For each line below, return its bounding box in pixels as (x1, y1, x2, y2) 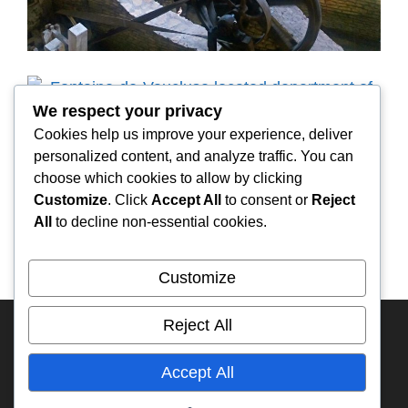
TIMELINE (246, 382, 309, 398)
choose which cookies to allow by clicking (34, 169, 302, 186)
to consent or (221, 191, 311, 208)
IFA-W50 (310, 352, 362, 369)
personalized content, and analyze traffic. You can (34, 148, 353, 164)
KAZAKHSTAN (193, 323, 284, 340)
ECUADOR (46, 352, 116, 369)
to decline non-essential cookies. (52, 213, 267, 229)
